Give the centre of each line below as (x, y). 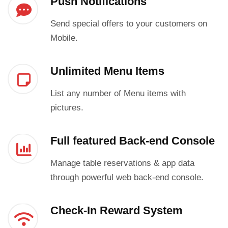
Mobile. (64, 38)
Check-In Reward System (116, 211)
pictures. (67, 108)
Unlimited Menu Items (107, 71)
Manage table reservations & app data (122, 163)
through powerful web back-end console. (127, 178)
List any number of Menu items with (118, 94)
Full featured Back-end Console (132, 141)
